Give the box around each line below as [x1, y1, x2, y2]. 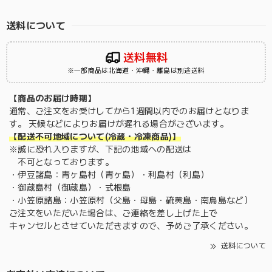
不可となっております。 [9, 157, 114, 167]
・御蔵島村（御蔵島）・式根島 [9, 182, 131, 192]
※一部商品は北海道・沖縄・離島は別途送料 [67, 66, 205, 75]
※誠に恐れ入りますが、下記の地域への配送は [9, 144, 192, 154]
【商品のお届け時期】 [9, 93, 97, 103]
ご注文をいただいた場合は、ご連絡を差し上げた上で [9, 208, 218, 218]
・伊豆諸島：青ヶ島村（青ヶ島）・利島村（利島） [9, 169, 209, 180]
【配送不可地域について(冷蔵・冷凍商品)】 [9, 131, 181, 141]
